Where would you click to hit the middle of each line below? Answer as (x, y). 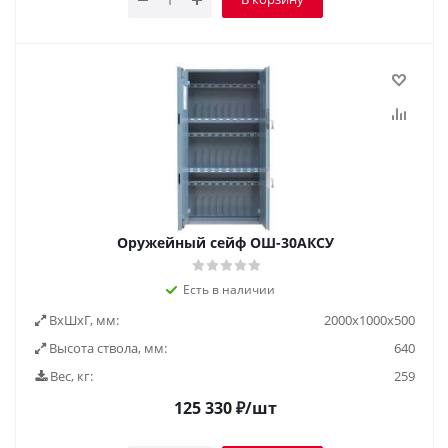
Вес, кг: (70, 376)
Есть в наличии (229, 289)
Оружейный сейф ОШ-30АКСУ (225, 242)
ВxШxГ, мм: (82, 320)
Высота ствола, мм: (106, 348)
